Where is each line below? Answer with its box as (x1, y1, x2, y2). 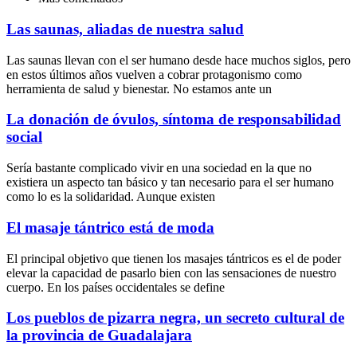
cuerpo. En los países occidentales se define (6, 280, 225, 294)
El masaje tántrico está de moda (6, 218, 214, 236)
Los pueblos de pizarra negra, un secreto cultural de (6, 309, 344, 327)
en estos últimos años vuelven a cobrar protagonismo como (6, 67, 302, 81)
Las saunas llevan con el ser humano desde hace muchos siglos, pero (6, 53, 351, 67)
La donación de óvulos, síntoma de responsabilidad (6, 111, 341, 128)
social (6, 128, 42, 146)
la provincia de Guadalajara (6, 327, 192, 344)
